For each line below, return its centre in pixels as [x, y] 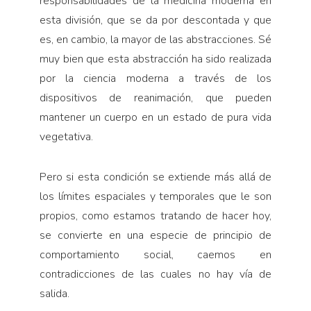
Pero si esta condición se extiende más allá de [155, 177]
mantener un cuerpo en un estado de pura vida [155, 118]
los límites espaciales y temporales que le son [155, 197]
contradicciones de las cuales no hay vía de [155, 275]
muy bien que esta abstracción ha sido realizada [155, 59]
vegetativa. [66, 137]
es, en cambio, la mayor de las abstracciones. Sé [155, 40]
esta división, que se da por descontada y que [155, 20]
